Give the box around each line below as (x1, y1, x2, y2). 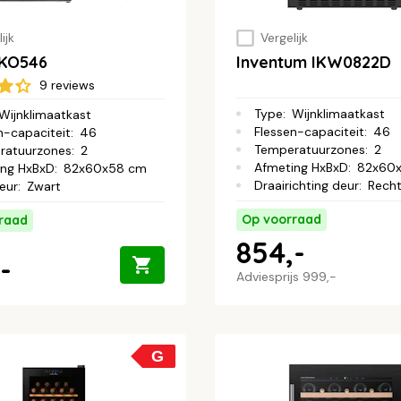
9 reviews (39, 77, 95, 94)
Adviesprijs (236, 269, 303, 286)
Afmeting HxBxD (254, 159, 348, 176)
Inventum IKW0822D (236, 52, 391, 73)
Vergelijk (260, 30, 308, 47)
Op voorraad (242, 211, 321, 228)
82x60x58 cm (64, 160, 147, 177)
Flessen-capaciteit (254, 124, 364, 141)
